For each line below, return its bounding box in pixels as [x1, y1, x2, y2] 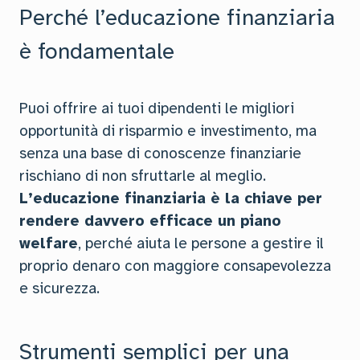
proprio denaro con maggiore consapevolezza [19, 256, 331, 276]
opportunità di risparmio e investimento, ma [19, 121, 317, 141]
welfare [19, 234, 78, 253]
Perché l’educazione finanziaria [19, 3, 335, 31]
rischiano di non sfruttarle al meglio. [19, 166, 266, 186]
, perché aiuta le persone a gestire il [78, 234, 324, 253]
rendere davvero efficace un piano [19, 211, 281, 231]
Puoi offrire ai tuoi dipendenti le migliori [19, 99, 294, 118]
